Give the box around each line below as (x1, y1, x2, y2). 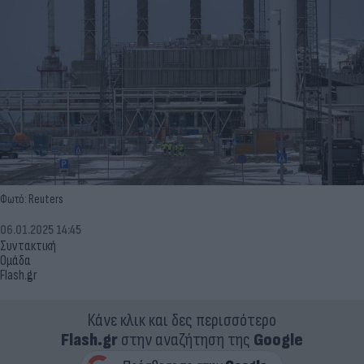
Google (253, 328, 303, 351)
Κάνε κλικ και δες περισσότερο (88, 309, 276, 331)
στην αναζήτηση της (118, 328, 253, 351)
